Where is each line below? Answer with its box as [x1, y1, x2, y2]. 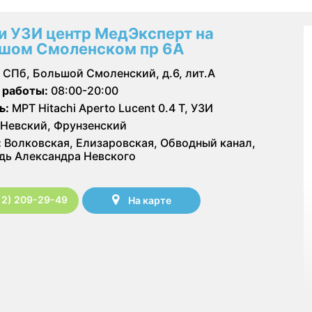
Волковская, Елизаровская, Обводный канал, [1, 135, 256, 150]
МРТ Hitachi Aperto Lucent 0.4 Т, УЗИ [9, 100, 213, 115]
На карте [127, 194, 171, 207]
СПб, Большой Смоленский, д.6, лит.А [3, 65, 215, 80]
